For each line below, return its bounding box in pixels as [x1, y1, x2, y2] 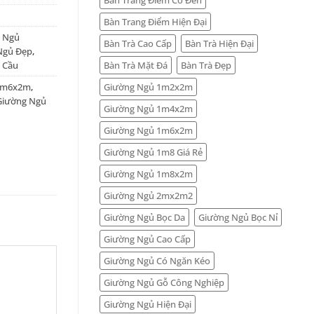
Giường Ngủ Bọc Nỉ [198, 210, 278, 224]
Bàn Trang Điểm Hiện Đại [104, 15, 207, 28]
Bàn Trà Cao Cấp [104, 36, 172, 50]
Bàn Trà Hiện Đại [185, 36, 254, 50]
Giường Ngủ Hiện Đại [104, 297, 191, 310]
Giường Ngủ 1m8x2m [104, 167, 193, 180]
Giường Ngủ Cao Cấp [104, 232, 191, 245]
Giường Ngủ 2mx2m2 [104, 189, 193, 202]
